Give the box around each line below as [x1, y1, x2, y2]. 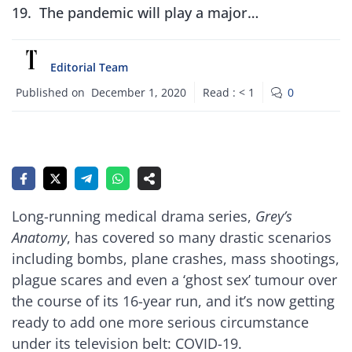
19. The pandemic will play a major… [12, 3, 258, 22]
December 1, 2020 [91, 85, 186, 100]
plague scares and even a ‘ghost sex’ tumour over [12, 270, 337, 289]
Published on [16, 85, 85, 100]
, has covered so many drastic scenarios [67, 228, 332, 247]
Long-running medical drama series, [12, 207, 255, 225]
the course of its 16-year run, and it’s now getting [12, 291, 335, 310]
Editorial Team [50, 60, 128, 75]
